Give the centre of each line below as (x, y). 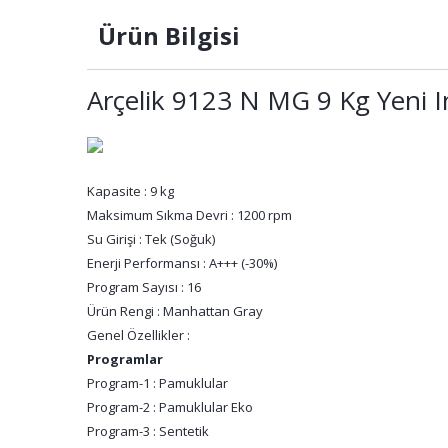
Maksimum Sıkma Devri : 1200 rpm (189, 215)
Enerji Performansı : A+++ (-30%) (182, 263)
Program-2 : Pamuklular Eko (170, 407)
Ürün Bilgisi (166, 35)
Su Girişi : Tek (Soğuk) (151, 239)
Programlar (125, 359)
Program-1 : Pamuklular (157, 383)
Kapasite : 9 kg (130, 191)
